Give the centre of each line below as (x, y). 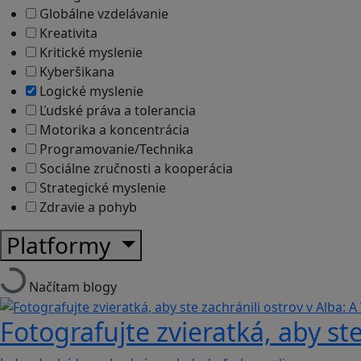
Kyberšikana (75, 71)
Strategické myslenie (101, 187)
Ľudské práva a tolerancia (116, 110)
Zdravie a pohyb (87, 207)
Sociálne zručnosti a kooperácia (135, 168)
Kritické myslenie (89, 52)
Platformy (61, 245)
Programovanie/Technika (115, 149)
